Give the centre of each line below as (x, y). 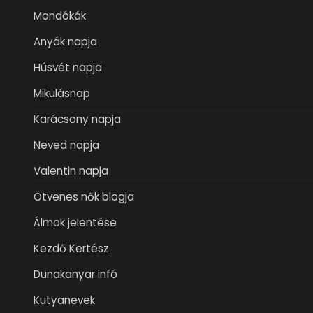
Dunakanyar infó (75, 274)
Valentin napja (71, 170)
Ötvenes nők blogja (84, 196)
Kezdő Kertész (71, 248)
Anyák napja (65, 41)
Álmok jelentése (75, 222)
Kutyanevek (64, 300)
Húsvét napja (68, 67)
